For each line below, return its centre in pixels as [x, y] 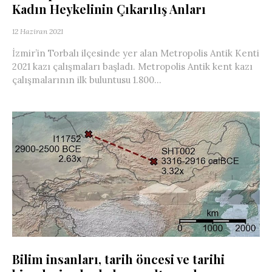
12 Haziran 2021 [38, 31]
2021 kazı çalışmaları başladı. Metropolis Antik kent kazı [132, 66]
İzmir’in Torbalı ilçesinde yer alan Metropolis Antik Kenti [136, 53]
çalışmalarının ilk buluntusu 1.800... [87, 80]
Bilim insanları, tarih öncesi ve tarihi [118, 259]
